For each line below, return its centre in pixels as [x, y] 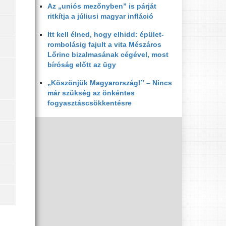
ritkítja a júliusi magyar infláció [100, 16]
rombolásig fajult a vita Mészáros [104, 44]
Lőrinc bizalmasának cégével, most [108, 54]
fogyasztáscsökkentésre [89, 103]
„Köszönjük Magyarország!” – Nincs [109, 83]
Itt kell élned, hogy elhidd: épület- [105, 34]
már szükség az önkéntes [91, 93]
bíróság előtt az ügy [81, 65]
